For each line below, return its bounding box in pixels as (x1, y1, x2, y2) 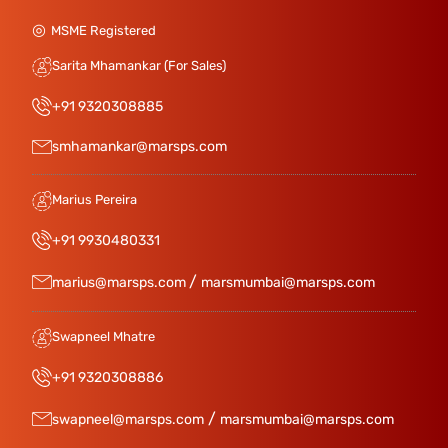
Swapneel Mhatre (52, 329, 155, 344)
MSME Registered (51, 23, 156, 38)
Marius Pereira (52, 192, 137, 207)
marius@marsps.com (52, 274, 189, 291)
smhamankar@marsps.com (52, 138, 227, 155)
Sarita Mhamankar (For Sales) (52, 58, 226, 73)
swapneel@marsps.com (52, 411, 204, 428)
